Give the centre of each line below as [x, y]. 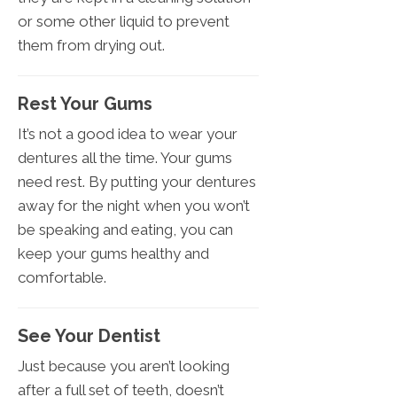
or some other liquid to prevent [124, 22]
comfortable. [62, 278]
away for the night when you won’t [134, 206]
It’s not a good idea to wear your [128, 134]
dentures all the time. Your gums [125, 158]
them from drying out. [91, 46]
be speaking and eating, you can [125, 230]
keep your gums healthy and [113, 254]
